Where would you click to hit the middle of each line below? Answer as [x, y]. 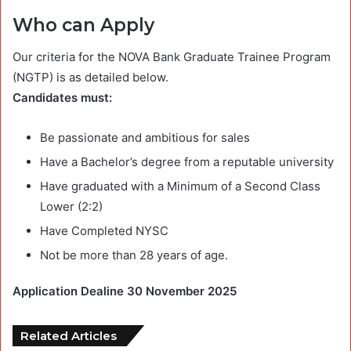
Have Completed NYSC [104, 230]
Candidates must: [62, 97]
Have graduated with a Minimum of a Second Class [180, 186]
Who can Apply [83, 25]
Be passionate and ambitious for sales [145, 137]
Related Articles [69, 335]
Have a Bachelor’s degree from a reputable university [187, 161]
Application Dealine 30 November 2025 [125, 291]
